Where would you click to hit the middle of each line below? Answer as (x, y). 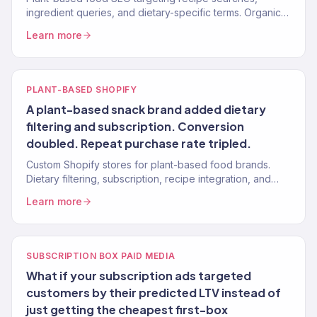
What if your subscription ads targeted (139, 276)
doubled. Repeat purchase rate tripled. (139, 143)
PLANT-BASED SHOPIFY (82, 90)
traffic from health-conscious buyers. (111, 27)
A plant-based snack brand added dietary (146, 109)
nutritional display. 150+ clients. (97, 193)
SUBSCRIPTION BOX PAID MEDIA (101, 256)
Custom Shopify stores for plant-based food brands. (148, 165)
